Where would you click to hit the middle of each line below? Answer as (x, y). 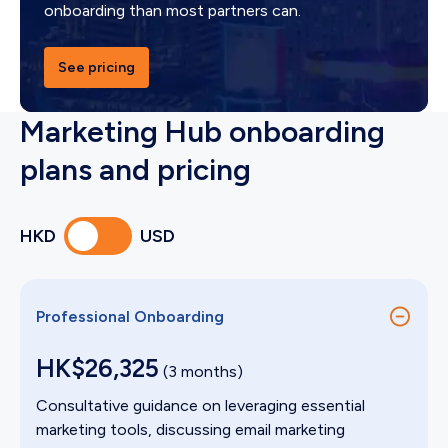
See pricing (96, 68)
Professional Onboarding (130, 317)
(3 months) (201, 372)
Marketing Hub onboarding (202, 132)
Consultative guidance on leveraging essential (200, 406)
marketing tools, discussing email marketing (190, 430)
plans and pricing (135, 170)
